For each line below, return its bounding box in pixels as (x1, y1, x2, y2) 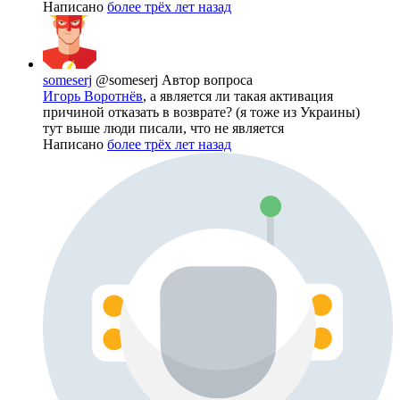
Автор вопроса (162, 71, 253, 87)
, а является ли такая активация (143, 87, 333, 104)
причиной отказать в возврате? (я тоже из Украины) (43, 104, 360, 120)
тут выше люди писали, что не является (43, 120, 284, 136)
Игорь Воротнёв (43, 87, 143, 104)
